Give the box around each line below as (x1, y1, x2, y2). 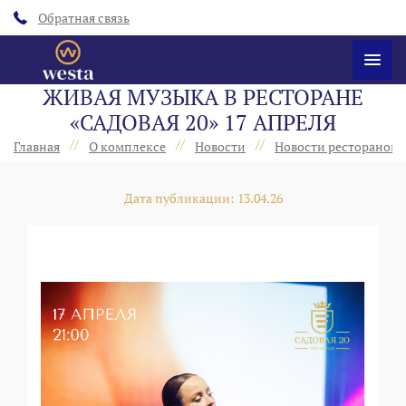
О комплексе (89, 138, 166, 156)
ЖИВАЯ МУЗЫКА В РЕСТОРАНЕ (43, 82, 363, 112)
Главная (14, 138, 60, 156)
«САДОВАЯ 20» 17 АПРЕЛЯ (70, 108, 336, 138)
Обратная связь (38, 9, 130, 26)
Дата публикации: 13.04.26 (123, 189, 283, 208)
